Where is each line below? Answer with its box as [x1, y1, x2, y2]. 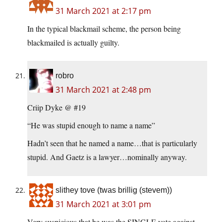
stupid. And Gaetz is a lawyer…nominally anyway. [27, 152, 187, 163]
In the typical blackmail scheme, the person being [27, 23, 181, 34]
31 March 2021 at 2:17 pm [55, 5, 151, 17]
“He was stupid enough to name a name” [27, 120, 155, 131]
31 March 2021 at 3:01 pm [55, 199, 151, 210]
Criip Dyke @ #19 [27, 102, 86, 113]
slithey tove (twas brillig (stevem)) [55, 186, 172, 195]
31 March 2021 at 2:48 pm [55, 84, 151, 96]
